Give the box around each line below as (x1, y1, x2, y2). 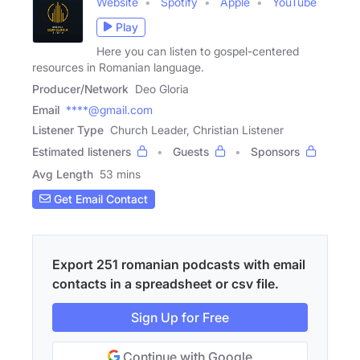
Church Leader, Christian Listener (110, 122, 284, 137)
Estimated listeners (32, 144, 131, 158)
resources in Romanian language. (32, 59, 204, 74)
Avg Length (32, 166, 93, 181)
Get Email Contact (51, 192, 148, 207)
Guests (173, 144, 209, 158)
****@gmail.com (66, 102, 153, 117)
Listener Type (32, 122, 104, 137)
